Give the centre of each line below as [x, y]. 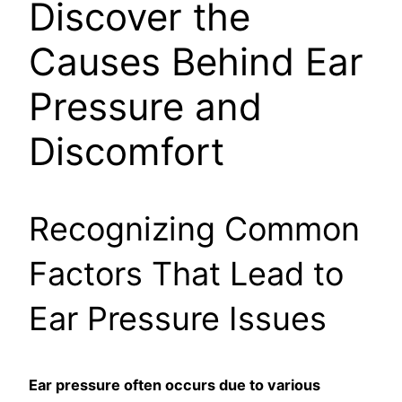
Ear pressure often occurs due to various [175, 385]
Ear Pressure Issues [178, 319]
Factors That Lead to [186, 274]
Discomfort [127, 152]
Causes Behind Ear [196, 62]
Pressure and [145, 107]
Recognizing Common [194, 229]
